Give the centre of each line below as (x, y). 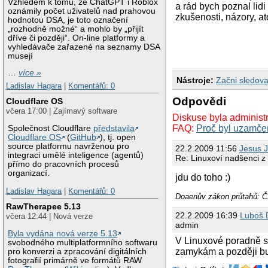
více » (30, 73)
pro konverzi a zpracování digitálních (77, 252)
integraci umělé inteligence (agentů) (76, 156)
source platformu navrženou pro (69, 147)
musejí (21, 56)
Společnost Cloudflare (51, 129)
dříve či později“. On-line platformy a (77, 38)
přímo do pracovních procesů (64, 165)
